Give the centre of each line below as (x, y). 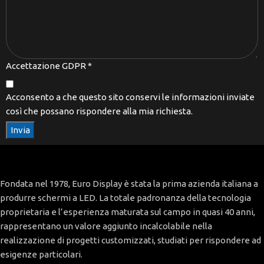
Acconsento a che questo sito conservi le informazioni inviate (130, 97)
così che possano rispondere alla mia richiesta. (99, 111)
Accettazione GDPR (47, 66)
